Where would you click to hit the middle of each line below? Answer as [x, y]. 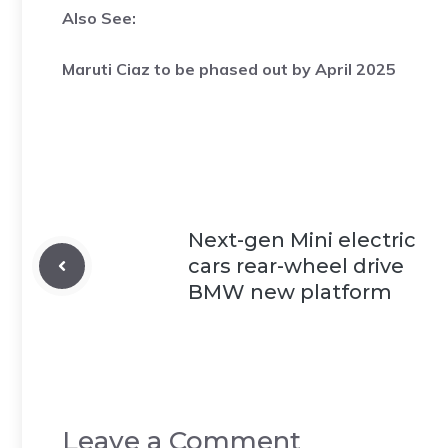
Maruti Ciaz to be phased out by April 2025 [229, 68]
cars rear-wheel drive [296, 265]
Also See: [99, 17]
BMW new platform [290, 291]
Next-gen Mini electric [302, 239]
